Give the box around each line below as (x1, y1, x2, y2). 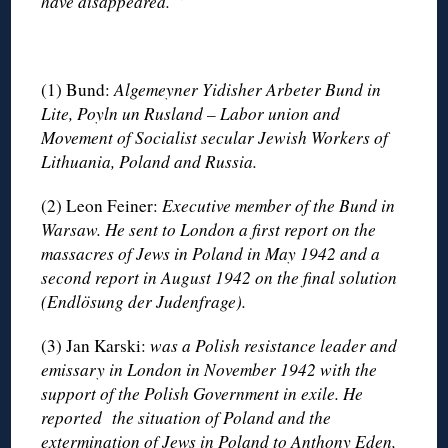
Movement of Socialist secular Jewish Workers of (41, 125, 389, 149)
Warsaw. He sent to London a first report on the (41, 217, 377, 241)
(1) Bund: (41, 77, 115, 101)
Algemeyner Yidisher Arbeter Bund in (114, 77, 382, 101)
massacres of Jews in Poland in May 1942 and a (41, 241, 381, 265)
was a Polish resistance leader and (150, 333, 398, 357)
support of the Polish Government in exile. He (41, 381, 364, 405)
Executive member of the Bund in (162, 193, 396, 217)
